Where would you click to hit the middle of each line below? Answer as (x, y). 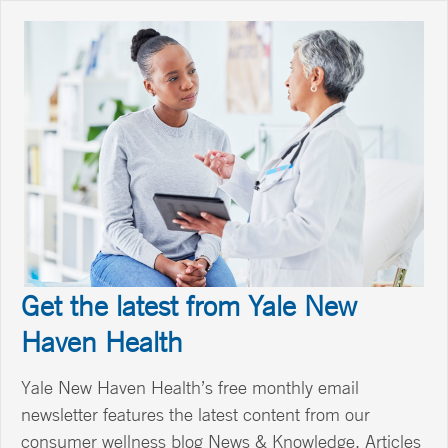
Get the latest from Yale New (189, 305)
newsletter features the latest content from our (195, 414)
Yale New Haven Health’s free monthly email (190, 387)
